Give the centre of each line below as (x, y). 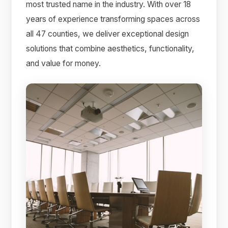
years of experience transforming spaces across (113, 19)
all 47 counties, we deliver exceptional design (108, 34)
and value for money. (64, 64)
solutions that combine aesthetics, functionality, (110, 49)
